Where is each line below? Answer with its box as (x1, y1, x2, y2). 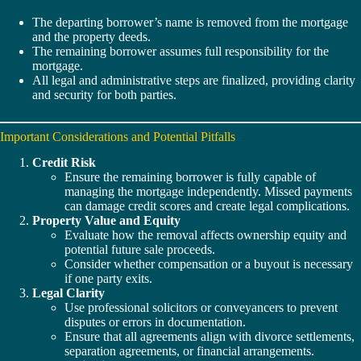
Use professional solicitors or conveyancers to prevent (64, 301, 338, 315)
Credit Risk (32, 156, 96, 170)
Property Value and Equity (32, 214, 180, 228)
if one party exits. (64, 272, 152, 286)
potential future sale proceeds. (64, 243, 215, 257)
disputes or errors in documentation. (64, 315, 246, 330)
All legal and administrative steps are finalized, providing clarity (32, 73, 355, 87)
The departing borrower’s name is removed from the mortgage (32, 15, 348, 29)
